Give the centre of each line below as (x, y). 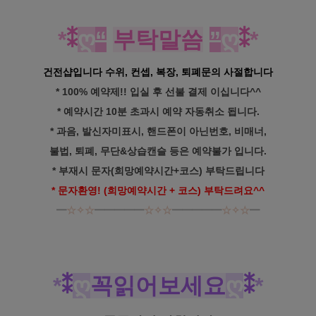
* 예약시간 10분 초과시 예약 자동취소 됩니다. (158, 111)
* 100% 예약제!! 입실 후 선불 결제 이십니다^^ (158, 91)
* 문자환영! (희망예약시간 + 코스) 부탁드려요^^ (158, 190)
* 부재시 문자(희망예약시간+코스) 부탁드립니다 (158, 170)
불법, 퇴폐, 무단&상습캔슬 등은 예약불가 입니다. (158, 151)
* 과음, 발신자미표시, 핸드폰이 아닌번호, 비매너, (158, 131)
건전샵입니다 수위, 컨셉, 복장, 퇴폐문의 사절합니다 (158, 72)
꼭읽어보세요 (158, 285)
